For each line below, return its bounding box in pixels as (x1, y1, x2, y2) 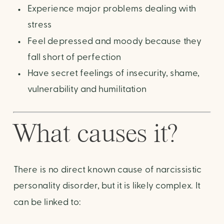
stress (27, 20, 52, 29)
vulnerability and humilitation (27, 85, 148, 94)
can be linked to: (13, 197, 81, 206)
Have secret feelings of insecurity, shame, (27, 69, 199, 78)
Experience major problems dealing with (27, 4, 196, 13)
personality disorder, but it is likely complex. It (13, 181, 200, 190)
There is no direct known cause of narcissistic (13, 165, 202, 174)
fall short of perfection (27, 53, 121, 62)
